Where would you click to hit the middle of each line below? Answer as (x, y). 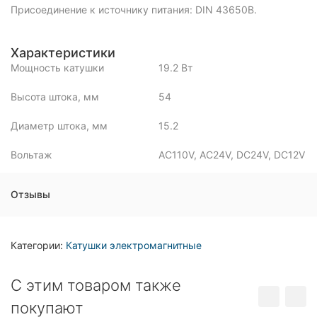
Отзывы (30, 194)
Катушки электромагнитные (134, 245)
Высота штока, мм (55, 97)
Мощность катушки (57, 68)
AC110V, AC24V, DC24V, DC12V (232, 155)
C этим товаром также (96, 285)
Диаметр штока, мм (59, 126)
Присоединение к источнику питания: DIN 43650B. (134, 10)
